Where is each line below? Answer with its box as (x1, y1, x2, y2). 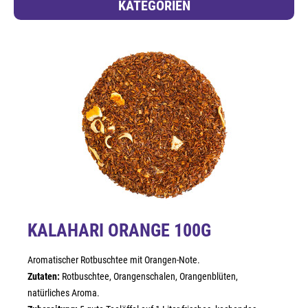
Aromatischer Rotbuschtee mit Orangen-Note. (27, 254, 200, 265)
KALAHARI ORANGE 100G (27, 220, 211, 241)
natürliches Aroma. (27, 287, 100, 298)
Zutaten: (27, 271, 60, 282)
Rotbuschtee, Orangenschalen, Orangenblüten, (60, 271, 238, 282)
